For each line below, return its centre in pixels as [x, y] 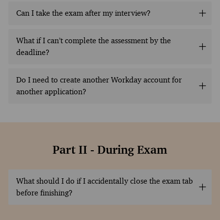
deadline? [33, 52]
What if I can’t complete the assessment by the [93, 40]
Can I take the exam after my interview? [83, 13]
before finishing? [44, 192]
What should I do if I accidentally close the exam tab [104, 181]
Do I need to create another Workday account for [99, 80]
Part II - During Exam [110, 150]
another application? [51, 91]
